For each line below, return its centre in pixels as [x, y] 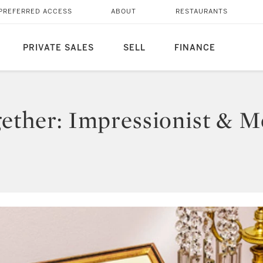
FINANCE [195, 48]
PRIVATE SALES [58, 48]
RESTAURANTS [201, 11]
